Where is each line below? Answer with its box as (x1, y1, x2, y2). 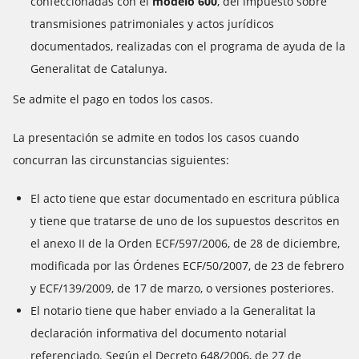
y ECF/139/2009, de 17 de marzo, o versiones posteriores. (30, 280, 334, 296)
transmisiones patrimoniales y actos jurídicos (30, 16, 274, 31)
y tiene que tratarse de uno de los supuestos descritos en (30, 213, 340, 228)
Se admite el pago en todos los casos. (13, 91, 213, 107)
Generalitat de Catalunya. (30, 61, 167, 76)
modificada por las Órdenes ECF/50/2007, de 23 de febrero (30, 258, 344, 273)
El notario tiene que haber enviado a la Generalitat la (30, 303, 316, 318)
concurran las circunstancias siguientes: (13, 152, 229, 167)
